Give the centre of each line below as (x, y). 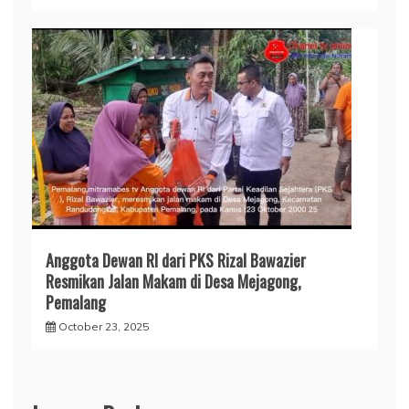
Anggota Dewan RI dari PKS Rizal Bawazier (176, 261)
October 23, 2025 (104, 327)
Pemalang (76, 303)
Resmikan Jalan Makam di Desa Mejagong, (173, 282)
